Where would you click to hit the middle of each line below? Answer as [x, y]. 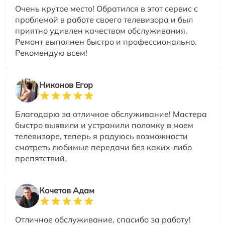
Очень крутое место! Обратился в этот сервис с [106, 9]
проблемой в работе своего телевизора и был [104, 20]
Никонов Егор [66, 85]
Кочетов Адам [67, 191]
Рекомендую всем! [51, 53]
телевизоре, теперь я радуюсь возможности [101, 136]
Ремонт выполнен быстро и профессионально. [106, 42]
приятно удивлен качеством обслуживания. [101, 31]
